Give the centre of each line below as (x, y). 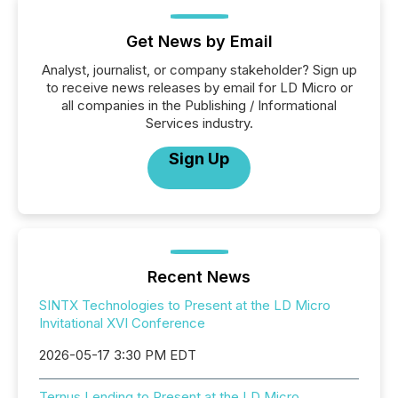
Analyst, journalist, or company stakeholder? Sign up (199, 70)
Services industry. (199, 123)
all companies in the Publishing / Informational (199, 105)
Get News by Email (199, 41)
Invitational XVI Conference (122, 323)
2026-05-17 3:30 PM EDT (118, 355)
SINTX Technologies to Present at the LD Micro (185, 305)
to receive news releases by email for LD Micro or (199, 88)
